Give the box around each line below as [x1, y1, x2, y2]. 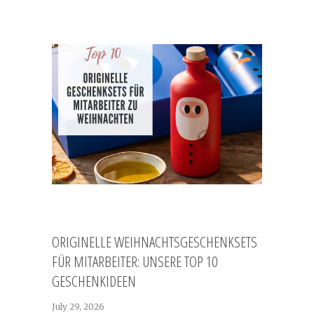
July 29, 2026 [52, 301, 104, 312]
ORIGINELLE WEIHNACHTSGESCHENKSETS [52, 231, 257, 252]
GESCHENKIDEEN [52, 271, 136, 291]
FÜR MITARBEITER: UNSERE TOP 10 [52, 251, 217, 271]
